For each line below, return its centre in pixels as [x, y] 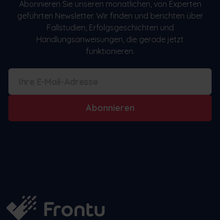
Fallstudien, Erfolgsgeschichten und [110, 28]
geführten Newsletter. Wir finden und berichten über [110, 16]
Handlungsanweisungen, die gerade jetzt [110, 40]
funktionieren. [110, 51]
